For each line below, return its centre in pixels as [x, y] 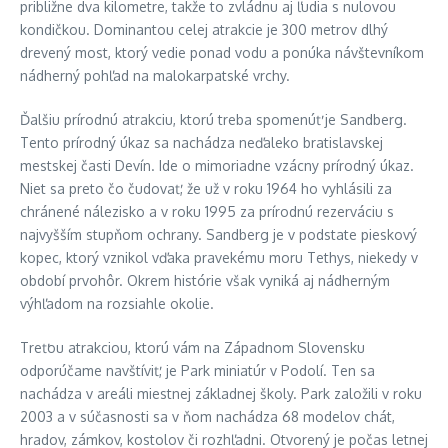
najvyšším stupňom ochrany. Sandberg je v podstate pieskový [218, 234]
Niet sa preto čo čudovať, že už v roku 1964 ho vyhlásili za [206, 188]
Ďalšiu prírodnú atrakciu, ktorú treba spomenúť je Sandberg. [213, 119]
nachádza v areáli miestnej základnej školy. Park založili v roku [221, 393]
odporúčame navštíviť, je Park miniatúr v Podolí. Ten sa [197, 370]
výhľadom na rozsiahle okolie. [117, 303]
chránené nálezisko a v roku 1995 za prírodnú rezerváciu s [207, 211]
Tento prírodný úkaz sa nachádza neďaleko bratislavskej [201, 142]
